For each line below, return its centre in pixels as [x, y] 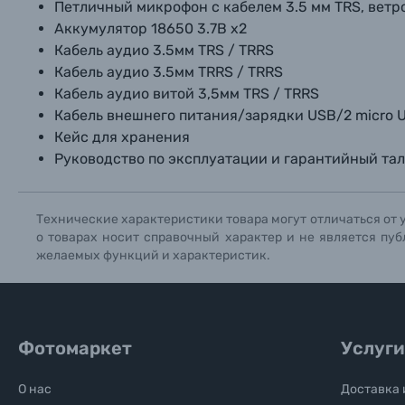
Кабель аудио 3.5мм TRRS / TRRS [169, 72]
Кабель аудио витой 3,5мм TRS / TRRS [187, 94]
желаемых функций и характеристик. [153, 255]
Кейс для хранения [122, 137]
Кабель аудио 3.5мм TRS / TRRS [164, 50]
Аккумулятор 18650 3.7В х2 [151, 28]
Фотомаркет [75, 348]
